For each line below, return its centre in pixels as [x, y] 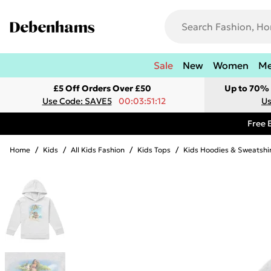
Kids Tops [154, 150]
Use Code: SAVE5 [77, 101]
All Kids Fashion [98, 150]
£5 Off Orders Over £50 [102, 88]
